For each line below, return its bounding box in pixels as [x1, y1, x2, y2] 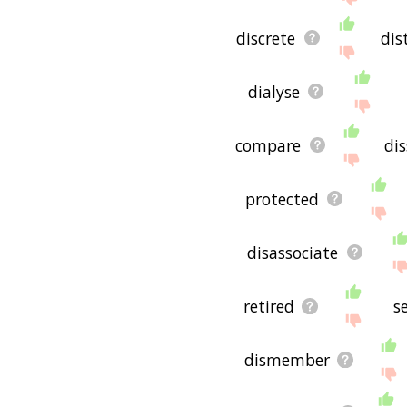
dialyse [247, 80, 300, 103]
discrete [236, 26, 296, 49]
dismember [243, 348, 330, 371]
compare [235, 134, 302, 156]
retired [243, 294, 295, 317]
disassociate [247, 241, 339, 263]
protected [244, 187, 319, 210]
